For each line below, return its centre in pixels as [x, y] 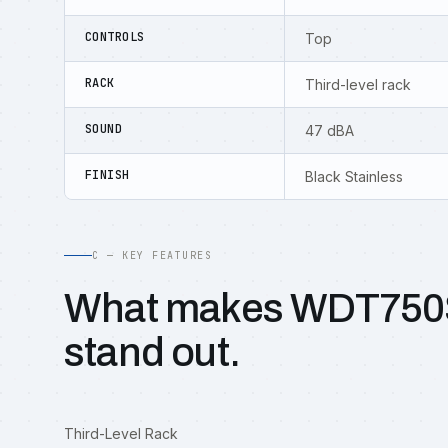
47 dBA [329, 130]
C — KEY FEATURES [152, 255]
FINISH [107, 175]
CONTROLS [115, 37]
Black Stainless [354, 176]
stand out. [152, 352]
